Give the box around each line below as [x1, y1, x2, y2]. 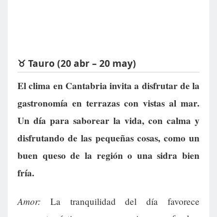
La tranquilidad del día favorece [41, 195, 200, 207]
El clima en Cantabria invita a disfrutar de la [17, 79, 200, 93]
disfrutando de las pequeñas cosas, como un [17, 131, 200, 145]
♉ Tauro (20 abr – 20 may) [17, 56, 136, 70]
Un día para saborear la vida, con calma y [17, 114, 200, 128]
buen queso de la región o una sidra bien [17, 149, 200, 163]
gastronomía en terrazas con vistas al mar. [17, 96, 200, 110]
